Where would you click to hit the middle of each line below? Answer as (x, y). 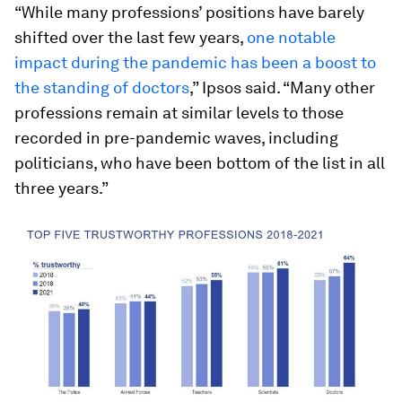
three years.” (61, 188)
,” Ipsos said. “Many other (282, 87)
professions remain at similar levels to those (179, 112)
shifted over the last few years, (131, 37)
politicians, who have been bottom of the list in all (200, 162)
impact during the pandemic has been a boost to (195, 62)
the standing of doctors (102, 87)
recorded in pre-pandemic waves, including (176, 137)
